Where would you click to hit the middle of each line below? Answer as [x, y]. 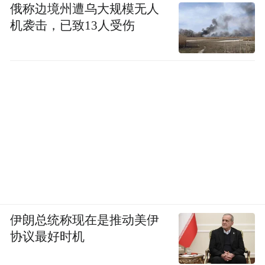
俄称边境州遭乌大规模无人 [85, 9]
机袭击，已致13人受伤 [73, 26]
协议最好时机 [48, 236]
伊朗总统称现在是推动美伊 [85, 220]
